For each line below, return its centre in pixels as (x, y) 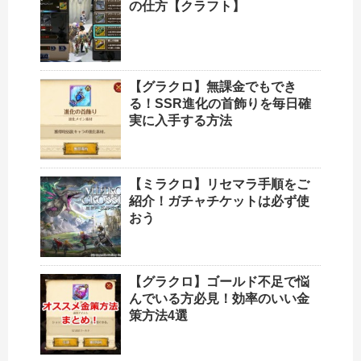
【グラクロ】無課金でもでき (213, 87)
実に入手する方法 (180, 121)
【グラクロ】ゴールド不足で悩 (219, 282)
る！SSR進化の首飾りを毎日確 (220, 104)
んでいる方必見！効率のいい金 (219, 299)
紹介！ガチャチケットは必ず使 (219, 201)
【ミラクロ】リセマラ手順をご (219, 185)
